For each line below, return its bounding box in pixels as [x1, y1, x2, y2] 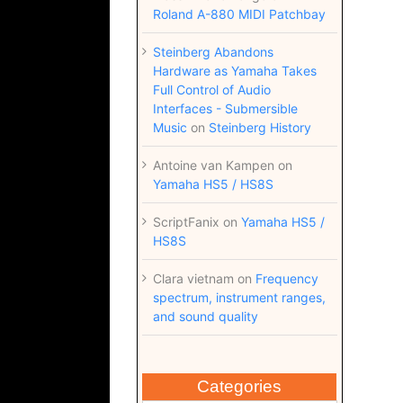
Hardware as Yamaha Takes [152, 63, 317, 78]
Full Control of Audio [152, 82, 271, 97]
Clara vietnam [152, 271, 234, 286]
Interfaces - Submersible [152, 101, 298, 116]
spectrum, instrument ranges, [152, 290, 326, 305]
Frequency [255, 271, 318, 286]
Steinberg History [208, 120, 311, 135]
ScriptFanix [152, 214, 219, 229]
